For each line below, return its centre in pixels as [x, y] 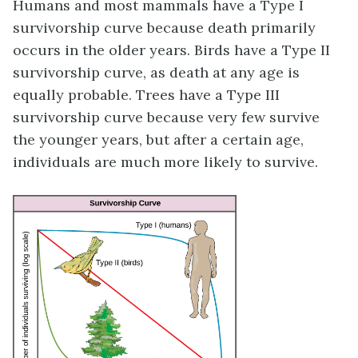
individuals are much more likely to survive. [165, 161]
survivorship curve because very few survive [166, 117]
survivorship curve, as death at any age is [156, 72]
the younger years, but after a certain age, [158, 139]
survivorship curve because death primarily [164, 27]
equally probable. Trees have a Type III [146, 94]
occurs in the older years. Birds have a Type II [171, 50]
